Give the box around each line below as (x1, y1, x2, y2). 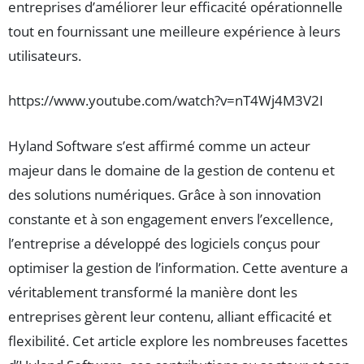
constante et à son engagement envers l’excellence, (8, 209, 333, 228)
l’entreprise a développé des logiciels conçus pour (8, 233, 320, 253)
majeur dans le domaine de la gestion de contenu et (8, 160, 335, 180)
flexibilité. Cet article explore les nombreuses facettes (8, 331, 348, 350)
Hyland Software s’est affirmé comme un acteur (8, 136, 310, 155)
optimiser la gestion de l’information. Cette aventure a (8, 258, 348, 277)
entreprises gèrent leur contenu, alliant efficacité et (8, 306, 331, 326)
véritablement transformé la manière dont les (8, 282, 297, 301)
